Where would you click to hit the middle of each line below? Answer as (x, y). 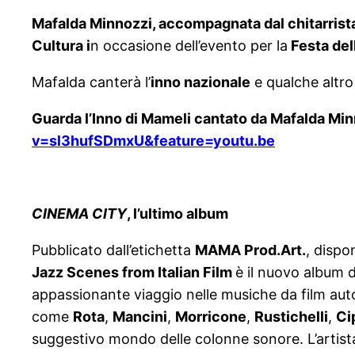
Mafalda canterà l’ (91, 82)
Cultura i (61, 46)
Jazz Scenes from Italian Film (134, 273)
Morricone (211, 317)
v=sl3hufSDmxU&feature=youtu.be (153, 141)
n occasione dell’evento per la (189, 46)
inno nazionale (200, 82)
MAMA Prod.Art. (250, 250)
